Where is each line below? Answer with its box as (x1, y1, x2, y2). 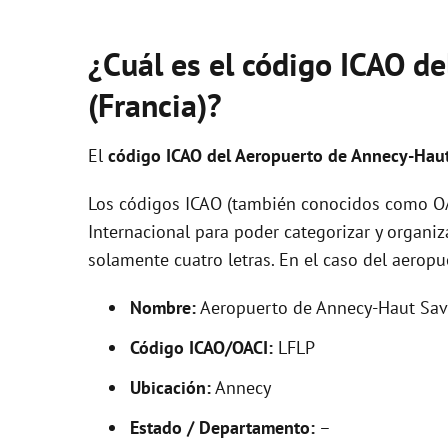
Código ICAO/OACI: (130, 336, 273, 359)
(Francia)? (88, 84, 222, 126)
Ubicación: (130, 376, 211, 399)
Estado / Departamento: (130, 416, 315, 439)
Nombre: (130, 296, 196, 319)
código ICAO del (108, 144, 235, 167)
